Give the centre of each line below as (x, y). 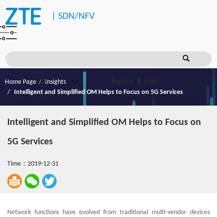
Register (123, 81)
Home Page (21, 82)
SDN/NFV (76, 16)
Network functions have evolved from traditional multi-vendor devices (108, 212)
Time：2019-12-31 (33, 164)
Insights (55, 82)
